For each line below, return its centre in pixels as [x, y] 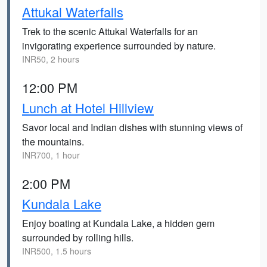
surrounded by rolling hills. [78, 237]
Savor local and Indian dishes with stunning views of [132, 127]
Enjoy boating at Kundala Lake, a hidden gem [118, 223]
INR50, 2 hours [51, 59]
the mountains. [53, 142]
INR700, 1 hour [51, 155]
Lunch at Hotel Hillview [88, 108]
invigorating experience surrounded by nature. [119, 46]
